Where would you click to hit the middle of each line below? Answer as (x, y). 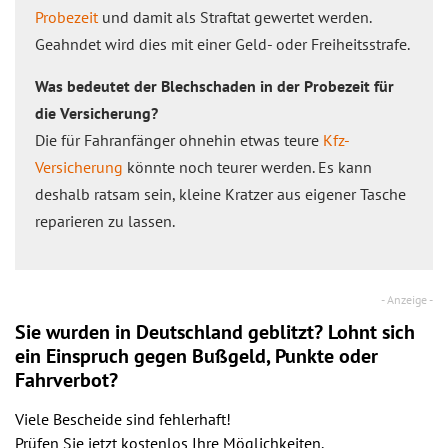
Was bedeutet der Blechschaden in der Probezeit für (214, 86)
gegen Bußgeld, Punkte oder (253, 356)
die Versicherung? (96, 113)
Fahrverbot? (66, 380)
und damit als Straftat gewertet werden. (234, 17)
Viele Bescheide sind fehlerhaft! (123, 419)
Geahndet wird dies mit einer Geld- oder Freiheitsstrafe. (222, 44)
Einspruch (87, 356)
